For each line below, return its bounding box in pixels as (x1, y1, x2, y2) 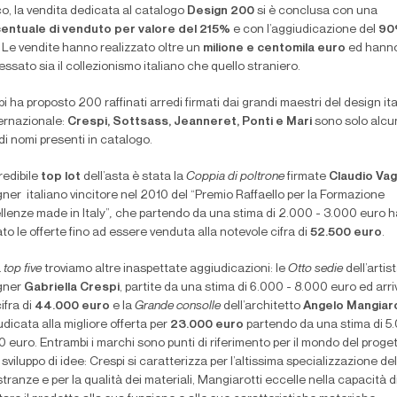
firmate (284, 169, 329, 183)
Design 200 (187, 4, 257, 17)
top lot (41, 169, 83, 183)
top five (4, 261, 42, 275)
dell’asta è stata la (83, 169, 186, 183)
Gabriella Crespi (24, 280, 120, 293)
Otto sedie (288, 261, 343, 275)
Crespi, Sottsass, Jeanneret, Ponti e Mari (67, 114, 315, 128)
